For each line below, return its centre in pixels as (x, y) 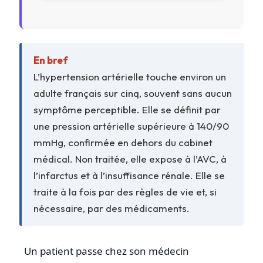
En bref (51, 60)
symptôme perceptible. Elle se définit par (127, 109)
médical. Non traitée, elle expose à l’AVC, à (130, 159)
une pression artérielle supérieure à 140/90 (131, 126)
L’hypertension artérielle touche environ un (130, 76)
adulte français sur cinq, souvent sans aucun (133, 93)
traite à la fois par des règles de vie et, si (125, 191)
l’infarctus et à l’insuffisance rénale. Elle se (129, 175)
